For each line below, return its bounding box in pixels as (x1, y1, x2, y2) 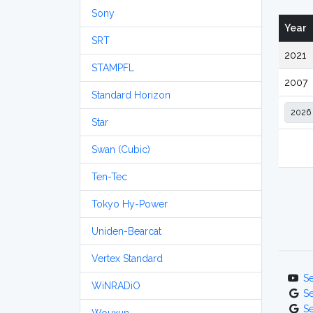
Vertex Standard (92, 253, 163, 264)
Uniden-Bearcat (92, 226, 161, 237)
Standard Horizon (92, 89, 170, 101)
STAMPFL (92, 62, 134, 73)
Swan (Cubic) (92, 144, 150, 155)
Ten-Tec (92, 171, 127, 182)
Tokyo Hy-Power (92, 198, 168, 210)
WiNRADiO (92, 280, 140, 291)
